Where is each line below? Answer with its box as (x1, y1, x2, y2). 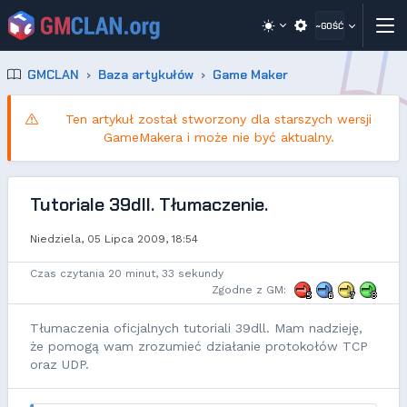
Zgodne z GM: (212, 283, 286, 296)
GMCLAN (27, 66, 79, 83)
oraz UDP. (30, 357, 89, 372)
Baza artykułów (98, 66, 194, 83)
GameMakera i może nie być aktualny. (103, 130, 334, 144)
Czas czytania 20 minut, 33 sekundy (30, 267, 223, 280)
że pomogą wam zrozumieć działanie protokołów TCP (30, 339, 368, 353)
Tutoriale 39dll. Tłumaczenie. (30, 193, 268, 216)
